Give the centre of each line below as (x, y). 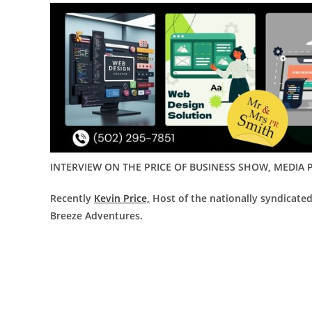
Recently (72, 198)
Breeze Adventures (95, 216)
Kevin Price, (122, 198)
